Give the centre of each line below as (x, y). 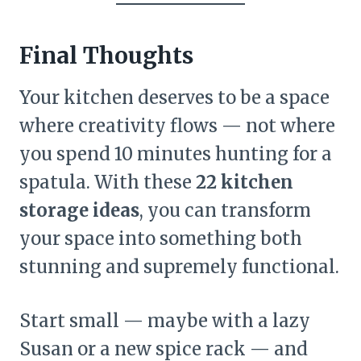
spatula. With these (108, 182)
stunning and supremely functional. (179, 266)
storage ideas (79, 210)
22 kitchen (245, 182)
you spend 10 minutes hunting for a (176, 154)
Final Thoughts (106, 55)
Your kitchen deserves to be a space (174, 97)
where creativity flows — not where (177, 125)
